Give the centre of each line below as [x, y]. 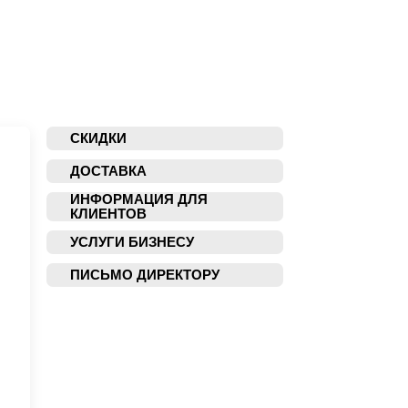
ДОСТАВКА [108, 171]
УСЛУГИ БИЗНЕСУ [132, 242]
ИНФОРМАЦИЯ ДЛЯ [139, 199]
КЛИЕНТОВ [108, 214]
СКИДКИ [98, 138]
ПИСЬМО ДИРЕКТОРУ [145, 275]
